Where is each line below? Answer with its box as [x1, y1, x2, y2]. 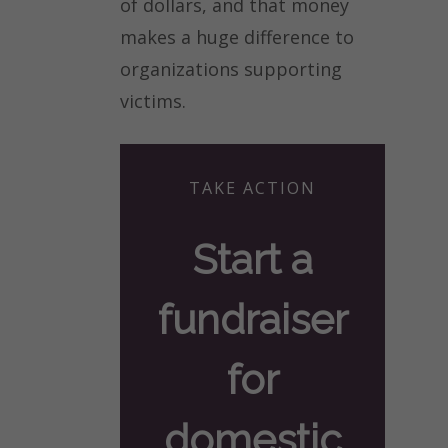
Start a [192, 236, 313, 284]
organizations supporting [120, 57, 342, 82]
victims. [120, 89, 186, 114]
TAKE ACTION [189, 177, 316, 200]
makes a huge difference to [120, 25, 354, 50]
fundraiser [157, 296, 348, 344]
